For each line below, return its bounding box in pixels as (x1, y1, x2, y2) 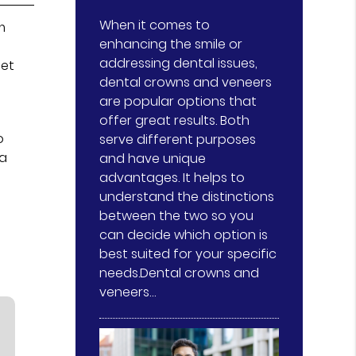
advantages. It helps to (99, 168, 246, 187)
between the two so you (99, 206, 254, 225)
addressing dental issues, (99, 53, 258, 72)
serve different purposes (99, 130, 257, 149)
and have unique (99, 149, 207, 168)
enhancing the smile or (99, 34, 243, 53)
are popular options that (99, 91, 257, 110)
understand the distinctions (99, 187, 275, 206)
